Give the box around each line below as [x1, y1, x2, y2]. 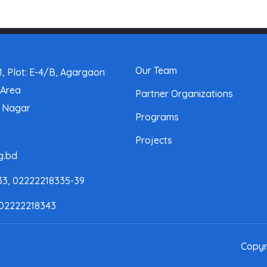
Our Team [135, 64, 177, 77]
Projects [135, 134, 172, 147]
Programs [135, 111, 179, 123]
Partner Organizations [135, 88, 233, 100]
